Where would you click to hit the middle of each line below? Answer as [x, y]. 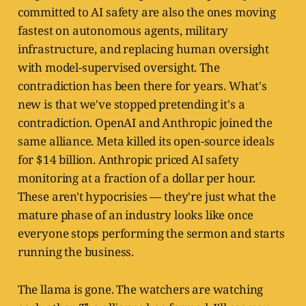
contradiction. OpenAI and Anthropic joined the [145, 123]
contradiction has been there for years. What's [142, 86]
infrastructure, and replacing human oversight [143, 49]
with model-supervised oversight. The [119, 68]
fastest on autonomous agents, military [123, 31]
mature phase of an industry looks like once [135, 215]
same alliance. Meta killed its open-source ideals [146, 141]
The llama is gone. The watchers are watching [140, 290]
